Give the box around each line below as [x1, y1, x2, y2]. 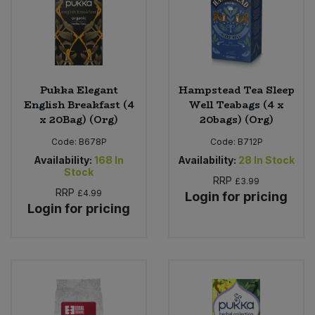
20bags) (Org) [199, 112, 274, 128]
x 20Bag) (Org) [39, 112, 118, 128]
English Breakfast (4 [23, 97, 134, 113]
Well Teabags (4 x [188, 97, 284, 113]
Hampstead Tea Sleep [178, 82, 295, 98]
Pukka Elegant [39, 82, 118, 98]
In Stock [254, 154, 295, 167]
